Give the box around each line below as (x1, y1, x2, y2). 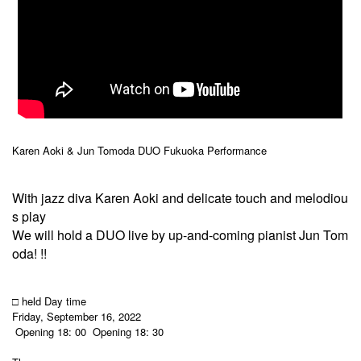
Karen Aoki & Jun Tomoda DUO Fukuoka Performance (12, 142, 267, 158)
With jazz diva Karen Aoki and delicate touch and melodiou (12, 188, 348, 207)
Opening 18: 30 (93, 323, 164, 339)
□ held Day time (12, 293, 86, 309)
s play (12, 206, 46, 226)
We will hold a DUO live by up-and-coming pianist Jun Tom (12, 225, 348, 244)
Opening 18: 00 (15, 323, 86, 339)
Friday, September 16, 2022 (12, 308, 141, 324)
